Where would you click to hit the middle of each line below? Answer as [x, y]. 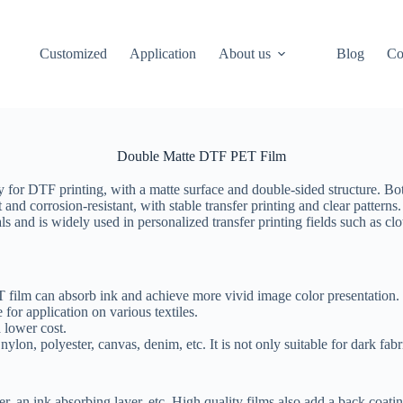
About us [245, 54]
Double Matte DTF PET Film [201, 156]
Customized [74, 54]
